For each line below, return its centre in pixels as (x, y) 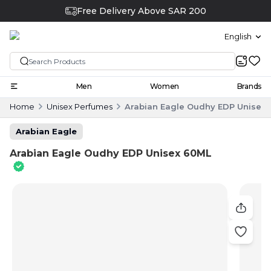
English (238, 37)
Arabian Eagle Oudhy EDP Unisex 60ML (111, 153)
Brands (249, 86)
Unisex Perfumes (80, 106)
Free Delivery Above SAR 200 (141, 11)
